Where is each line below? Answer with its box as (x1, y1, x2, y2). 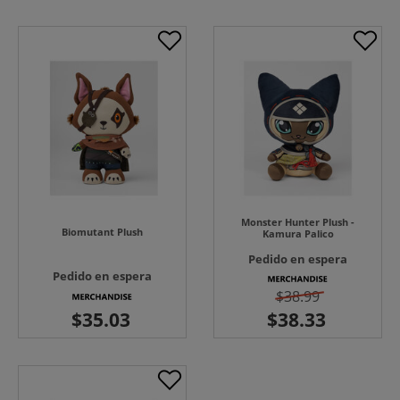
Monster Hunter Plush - (241, 215, 354, 229)
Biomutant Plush (62, 225, 143, 239)
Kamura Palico (262, 227, 334, 241)
